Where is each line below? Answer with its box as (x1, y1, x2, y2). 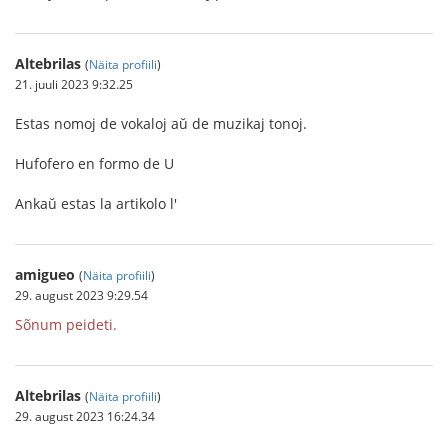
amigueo (15, 265, 75, 284)
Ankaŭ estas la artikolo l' (15, 194, 177, 213)
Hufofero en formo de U (15, 154, 174, 173)
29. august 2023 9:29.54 (15, 287, 148, 303)
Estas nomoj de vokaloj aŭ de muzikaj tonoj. (15, 114, 307, 133)
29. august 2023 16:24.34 (15, 408, 155, 424)
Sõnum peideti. (15, 315, 117, 334)
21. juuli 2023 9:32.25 (15, 76, 133, 92)
